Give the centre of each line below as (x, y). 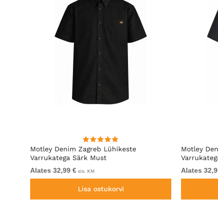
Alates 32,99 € (53, 170)
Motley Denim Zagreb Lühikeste (83, 149)
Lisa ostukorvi (101, 189)
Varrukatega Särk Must (68, 158)
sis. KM (86, 171)
